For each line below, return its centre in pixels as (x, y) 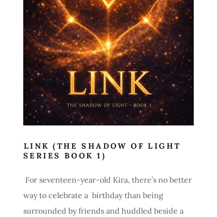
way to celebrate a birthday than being (93, 195)
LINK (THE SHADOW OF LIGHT (102, 146)
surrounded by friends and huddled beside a (103, 210)
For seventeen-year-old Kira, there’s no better (108, 179)
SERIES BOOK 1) (65, 155)
